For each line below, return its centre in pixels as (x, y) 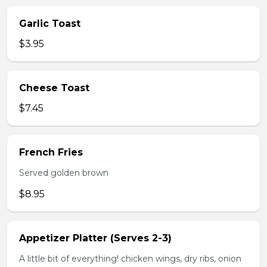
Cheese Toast (54, 88)
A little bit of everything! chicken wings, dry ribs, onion (130, 259)
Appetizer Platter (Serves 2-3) (95, 238)
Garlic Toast (50, 24)
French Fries (51, 152)
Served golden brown (64, 173)
